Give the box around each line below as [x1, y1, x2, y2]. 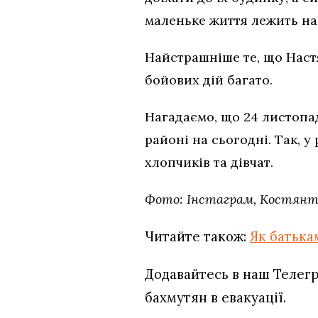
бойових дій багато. [145, 71, 276, 88]
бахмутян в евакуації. [145, 288, 286, 306]
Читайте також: [145, 227, 250, 245]
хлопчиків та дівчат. [145, 153, 277, 170]
